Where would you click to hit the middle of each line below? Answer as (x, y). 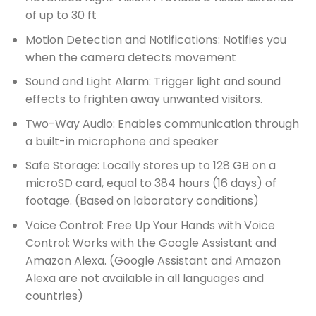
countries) (54, 296)
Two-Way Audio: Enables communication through (162, 123)
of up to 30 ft (61, 15)
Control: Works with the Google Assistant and (151, 243)
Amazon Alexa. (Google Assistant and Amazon (153, 260)
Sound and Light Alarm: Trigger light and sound (153, 82)
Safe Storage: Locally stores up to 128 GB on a (150, 166)
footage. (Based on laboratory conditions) (142, 201)
